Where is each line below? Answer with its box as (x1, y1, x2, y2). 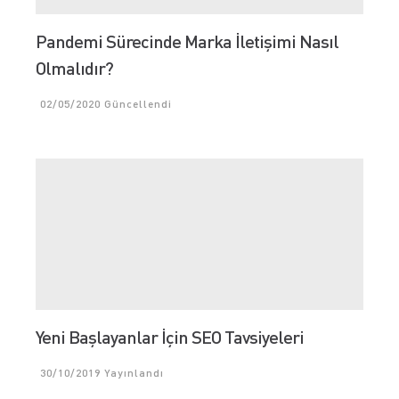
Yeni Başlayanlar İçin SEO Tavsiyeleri (36, 325, 304, 348)
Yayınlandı (101, 366, 164, 379)
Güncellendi (101, 97, 172, 110)
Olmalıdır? (36, 56, 113, 79)
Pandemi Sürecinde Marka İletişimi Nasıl (36, 29, 338, 53)
